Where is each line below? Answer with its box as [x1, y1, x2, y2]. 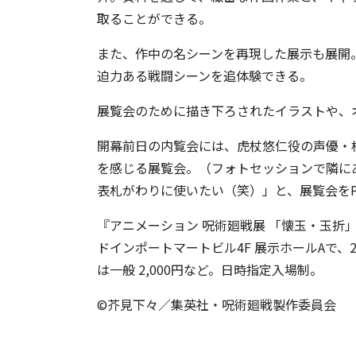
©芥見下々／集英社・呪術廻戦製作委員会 [97, 295, 336, 315]
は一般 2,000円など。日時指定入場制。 [97, 260, 323, 280]
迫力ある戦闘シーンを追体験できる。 [97, 66, 312, 86]
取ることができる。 [97, 9, 211, 29]
